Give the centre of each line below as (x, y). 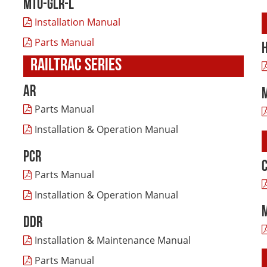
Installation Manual (77, 22)
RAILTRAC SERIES (76, 66)
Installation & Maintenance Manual (113, 240)
